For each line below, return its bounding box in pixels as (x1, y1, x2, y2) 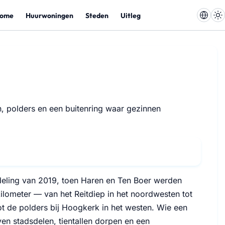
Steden (85, 11, 108, 20)
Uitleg (121, 11, 141, 20)
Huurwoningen (26, 11, 73, 20)
